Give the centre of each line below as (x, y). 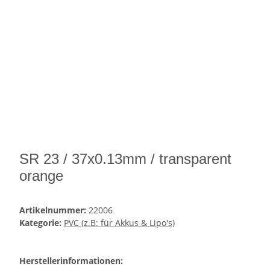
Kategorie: (42, 223)
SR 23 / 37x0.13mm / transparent (125, 159)
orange (41, 176)
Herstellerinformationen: (71, 261)
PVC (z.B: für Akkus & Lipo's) (119, 223)
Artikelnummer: (54, 210)
